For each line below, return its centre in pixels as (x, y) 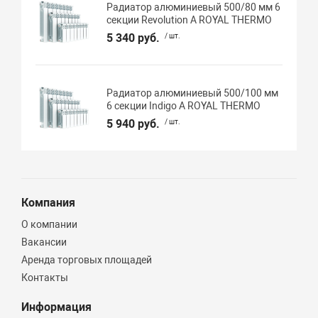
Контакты (45, 277)
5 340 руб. (133, 38)
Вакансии (44, 242)
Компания (49, 202)
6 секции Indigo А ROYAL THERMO (184, 105)
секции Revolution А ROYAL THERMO (190, 20)
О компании (50, 224)
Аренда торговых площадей (87, 259)
